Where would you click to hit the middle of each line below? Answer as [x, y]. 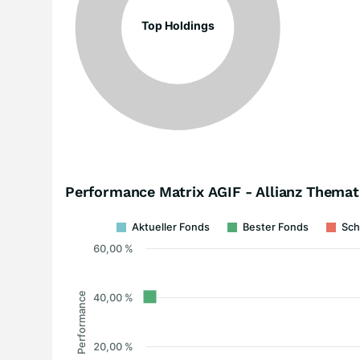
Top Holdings [178, 26]
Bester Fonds [276, 227]
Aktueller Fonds [171, 227]
